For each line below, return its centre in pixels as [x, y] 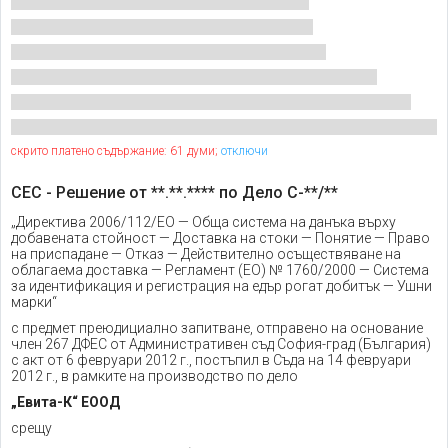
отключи [244, 151]
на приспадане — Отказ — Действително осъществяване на [206, 254]
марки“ [34, 302]
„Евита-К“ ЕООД [65, 402]
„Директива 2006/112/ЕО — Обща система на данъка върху [203, 222]
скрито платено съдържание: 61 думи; [114, 151]
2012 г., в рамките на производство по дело [154, 376]
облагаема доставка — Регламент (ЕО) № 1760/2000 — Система [220, 270]
